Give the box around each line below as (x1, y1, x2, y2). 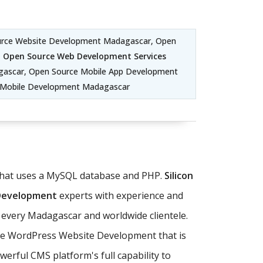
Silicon (164, 169, 193, 182)
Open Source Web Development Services (2, 50, 166, 62)
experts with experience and (57, 189, 183, 202)
